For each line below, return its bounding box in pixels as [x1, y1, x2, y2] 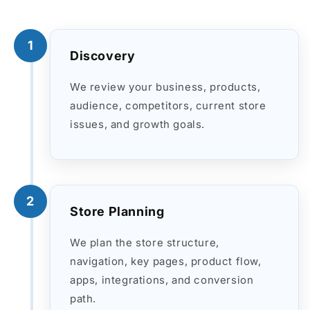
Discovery [70, 48, 136, 63]
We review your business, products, [70, 80, 261, 93]
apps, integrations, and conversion [70, 273, 254, 286]
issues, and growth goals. [70, 117, 206, 131]
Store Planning [70, 203, 165, 219]
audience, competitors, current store [70, 98, 266, 112]
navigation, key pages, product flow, [70, 254, 262, 268]
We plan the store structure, [70, 235, 219, 249]
